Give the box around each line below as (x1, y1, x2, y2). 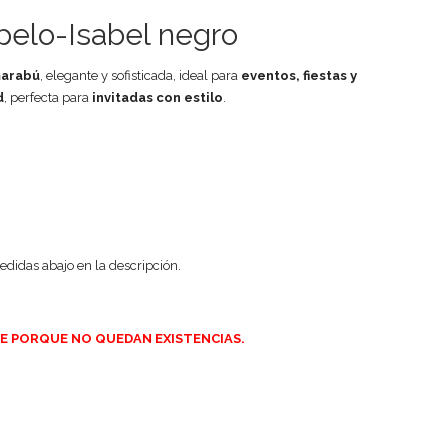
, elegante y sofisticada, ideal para (40, 68, 241, 83)
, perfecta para (4, 90, 92, 105)
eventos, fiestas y (241, 68, 357, 83)
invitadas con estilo (92, 90, 223, 105)
